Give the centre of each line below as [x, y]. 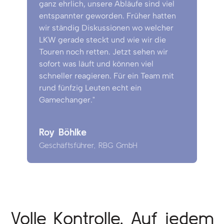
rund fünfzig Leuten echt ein [90, 88]
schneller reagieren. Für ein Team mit [106, 76]
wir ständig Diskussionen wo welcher [106, 28]
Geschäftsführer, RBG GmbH [88, 145]
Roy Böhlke [63, 132]
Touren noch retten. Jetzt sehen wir [103, 52]
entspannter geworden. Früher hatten [107, 16]
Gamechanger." [67, 100]
